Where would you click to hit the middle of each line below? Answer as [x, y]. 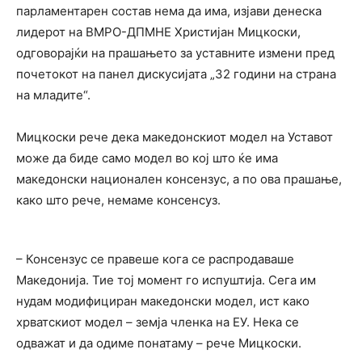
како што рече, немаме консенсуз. [118, 200]
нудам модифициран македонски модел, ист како [163, 301]
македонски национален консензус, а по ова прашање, [179, 179]
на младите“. [53, 95]
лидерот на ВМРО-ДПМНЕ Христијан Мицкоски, [158, 32]
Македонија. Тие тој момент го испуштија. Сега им [166, 280]
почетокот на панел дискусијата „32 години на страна [176, 74]
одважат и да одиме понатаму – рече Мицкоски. [159, 343]
